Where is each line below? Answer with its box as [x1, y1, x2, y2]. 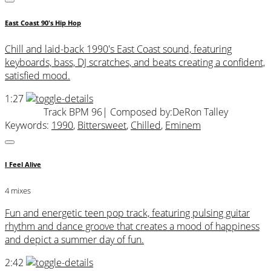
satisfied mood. [5, 68, 70, 82]
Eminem [165, 118, 201, 132]
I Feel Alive [5, 160, 41, 169]
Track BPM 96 [43, 105, 102, 119]
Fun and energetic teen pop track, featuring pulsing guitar [5, 206, 250, 220]
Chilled [131, 118, 161, 132]
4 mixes [5, 185, 31, 197]
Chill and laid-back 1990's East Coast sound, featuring [5, 42, 232, 56]
